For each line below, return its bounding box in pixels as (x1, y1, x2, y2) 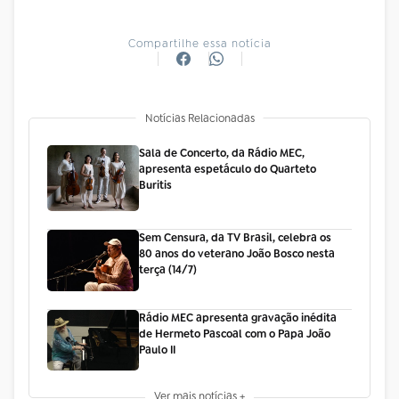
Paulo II (138, 342, 175, 357)
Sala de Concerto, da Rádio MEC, (138, 145, 305, 160)
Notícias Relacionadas (144, 110, 255, 126)
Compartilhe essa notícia (127, 36, 272, 51)
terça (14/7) (138, 263, 197, 278)
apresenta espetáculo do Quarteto (138, 161, 316, 176)
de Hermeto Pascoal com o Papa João (138, 326, 330, 341)
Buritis (138, 177, 172, 192)
